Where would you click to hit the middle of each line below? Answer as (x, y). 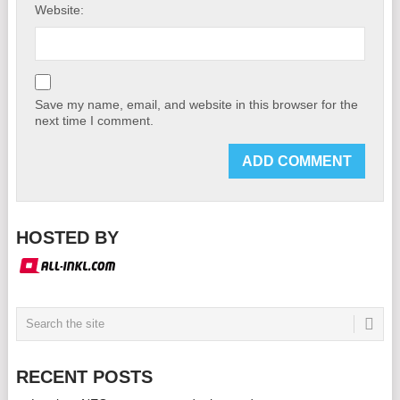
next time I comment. (95, 120)
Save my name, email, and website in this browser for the (197, 104)
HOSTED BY (67, 237)
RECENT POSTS (84, 376)
